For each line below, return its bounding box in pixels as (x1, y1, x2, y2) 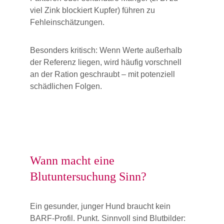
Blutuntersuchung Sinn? (30, 170, 146, 183)
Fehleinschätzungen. (30, 18, 104, 26)
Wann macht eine (30, 154, 117, 167)
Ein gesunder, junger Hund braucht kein (30, 202, 172, 210)
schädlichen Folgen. (30, 82, 102, 90)
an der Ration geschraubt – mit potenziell (30, 70, 177, 78)
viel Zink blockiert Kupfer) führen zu (30, 6, 157, 14)
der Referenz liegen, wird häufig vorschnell (30, 58, 183, 66)
